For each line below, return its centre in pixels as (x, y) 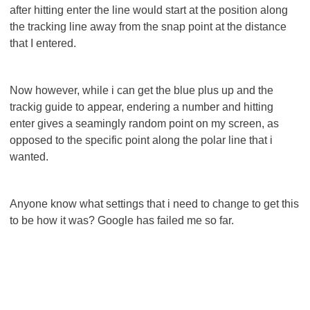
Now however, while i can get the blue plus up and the (142, 90)
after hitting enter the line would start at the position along (149, 10)
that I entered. (43, 43)
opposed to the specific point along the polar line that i (141, 140)
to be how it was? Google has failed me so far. (122, 220)
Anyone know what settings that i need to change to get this (154, 204)
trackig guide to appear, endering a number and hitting (142, 107)
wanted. (29, 157)
